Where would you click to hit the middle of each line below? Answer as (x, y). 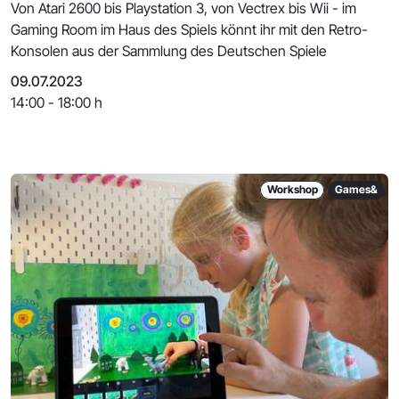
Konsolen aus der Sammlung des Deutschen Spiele (169, 51)
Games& (357, 190)
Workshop (292, 190)
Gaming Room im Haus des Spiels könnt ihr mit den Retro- (189, 30)
